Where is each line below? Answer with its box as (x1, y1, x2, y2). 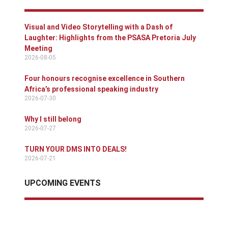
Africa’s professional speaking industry (24, 85, 158, 94)
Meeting (24, 44, 52, 53)
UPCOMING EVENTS (24, 178, 101, 188)
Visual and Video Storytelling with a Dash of (24, 23, 173, 32)
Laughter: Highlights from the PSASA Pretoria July (24, 34, 196, 42)
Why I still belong (24, 115, 81, 124)
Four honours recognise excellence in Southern (24, 74, 185, 83)
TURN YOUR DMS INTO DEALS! (24, 145, 127, 154)
